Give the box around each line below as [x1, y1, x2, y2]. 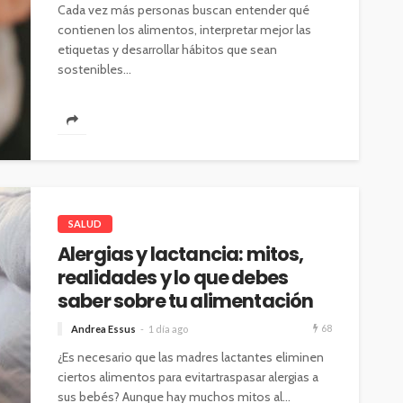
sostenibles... [58, 61, 131, 78]
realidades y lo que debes [58, 264, 289, 291]
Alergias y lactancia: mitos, [58, 241, 304, 268]
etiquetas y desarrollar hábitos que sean [58, 41, 277, 58]
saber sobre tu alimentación [58, 288, 314, 315]
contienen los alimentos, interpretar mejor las [58, 22, 311, 39]
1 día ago [148, 323, 188, 336]
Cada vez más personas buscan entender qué [58, 2, 309, 19]
